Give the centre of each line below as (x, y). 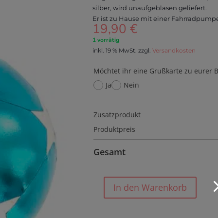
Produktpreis (114, 129)
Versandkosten (174, 50)
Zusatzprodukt (117, 114)
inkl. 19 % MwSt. (114, 50)
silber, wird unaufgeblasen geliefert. (149, 8)
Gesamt (109, 152)
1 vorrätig (106, 40)
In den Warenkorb (150, 188)
